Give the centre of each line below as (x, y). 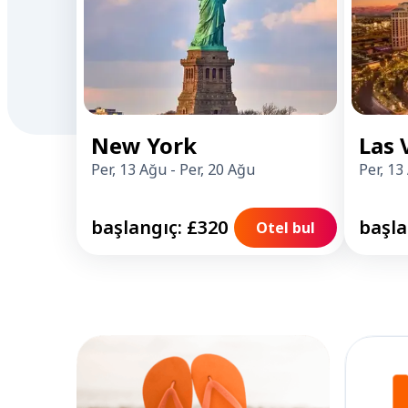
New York (144, 145)
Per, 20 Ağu (217, 169)
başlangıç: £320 (159, 227)
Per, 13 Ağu (129, 169)
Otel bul (286, 228)
